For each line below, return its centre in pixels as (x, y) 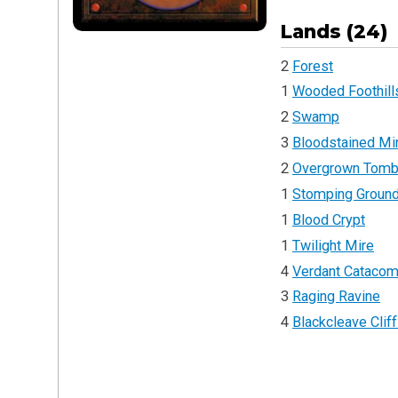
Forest (313, 66)
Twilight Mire (334, 245)
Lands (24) (334, 31)
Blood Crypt (329, 219)
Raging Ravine (337, 297)
